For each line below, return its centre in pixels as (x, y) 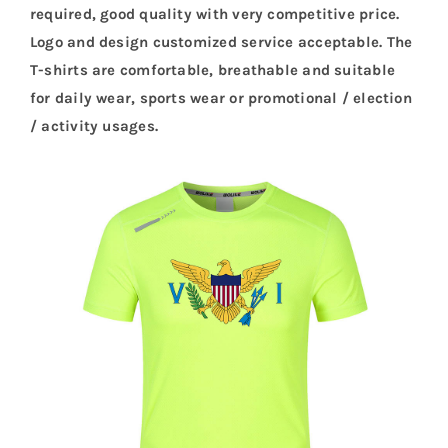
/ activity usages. (94, 125)
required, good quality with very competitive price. (214, 13)
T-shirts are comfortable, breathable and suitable (212, 69)
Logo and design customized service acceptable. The (221, 41)
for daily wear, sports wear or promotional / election (220, 97)
